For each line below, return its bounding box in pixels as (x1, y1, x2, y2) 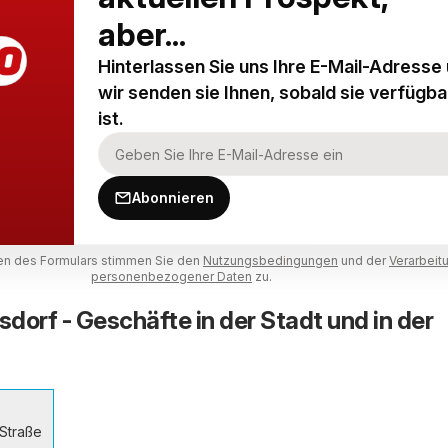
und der (338, 253, 389, 268)
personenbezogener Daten (91, 269, 252, 284)
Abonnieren (132, 189, 214, 206)
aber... (98, 15, 186, 54)
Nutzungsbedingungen (203, 253, 338, 268)
